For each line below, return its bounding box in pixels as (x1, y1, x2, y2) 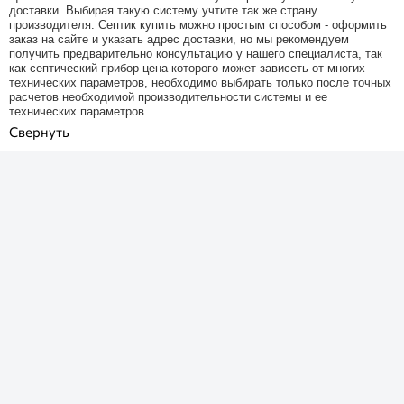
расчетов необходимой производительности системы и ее (9, 89, 327, 104)
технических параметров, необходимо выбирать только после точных (9, 75, 391, 89)
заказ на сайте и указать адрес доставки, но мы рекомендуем (9, 32, 349, 46)
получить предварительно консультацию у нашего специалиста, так (9, 46, 382, 60)
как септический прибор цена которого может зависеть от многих (9, 60, 365, 75)
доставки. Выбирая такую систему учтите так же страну (9, 3, 317, 17)
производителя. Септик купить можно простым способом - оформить (9, 17, 387, 32)
